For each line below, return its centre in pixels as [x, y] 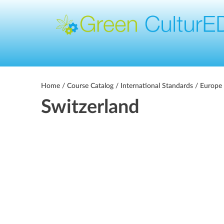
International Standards [157, 86]
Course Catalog [90, 86]
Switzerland [90, 107]
